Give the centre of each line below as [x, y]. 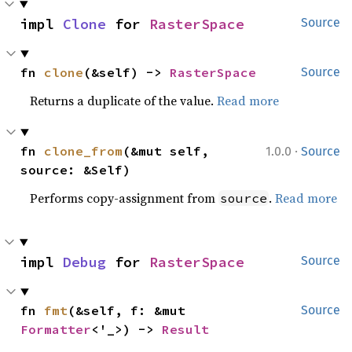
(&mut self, [166, 151]
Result [186, 329]
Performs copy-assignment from [125, 198]
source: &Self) [76, 170]
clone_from [84, 151]
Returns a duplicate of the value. [124, 101]
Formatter [56, 329]
